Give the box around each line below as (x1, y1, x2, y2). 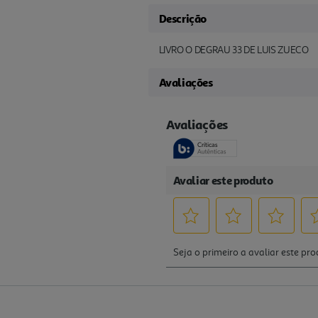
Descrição (158, 11, 207, 26)
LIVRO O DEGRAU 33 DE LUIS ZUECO (158, 43, 309, 56)
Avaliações (158, 75, 213, 89)
